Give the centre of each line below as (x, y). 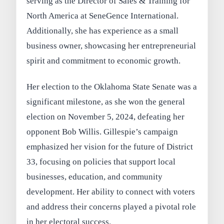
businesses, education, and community (95, 177)
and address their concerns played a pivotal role (111, 207)
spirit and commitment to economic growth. (104, 61)
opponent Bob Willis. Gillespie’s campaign (102, 132)
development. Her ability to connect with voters (111, 192)
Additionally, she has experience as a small (103, 31)
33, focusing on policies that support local (101, 162)
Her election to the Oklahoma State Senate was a (112, 87)
